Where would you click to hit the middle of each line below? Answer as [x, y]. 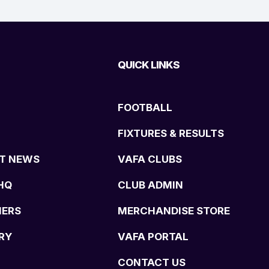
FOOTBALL [145, 107]
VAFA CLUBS [150, 159]
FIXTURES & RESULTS [171, 133]
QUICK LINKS [149, 65]
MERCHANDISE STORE [174, 210]
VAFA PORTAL [153, 236]
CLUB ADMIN [150, 185]
